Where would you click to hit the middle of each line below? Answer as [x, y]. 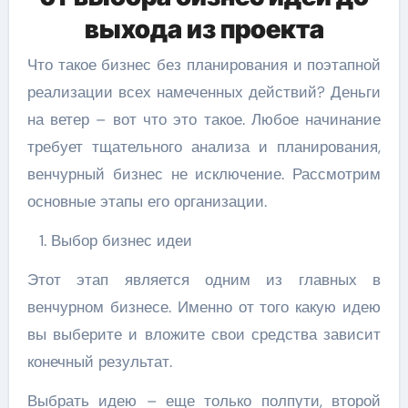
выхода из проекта [204, 29]
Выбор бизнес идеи [121, 241]
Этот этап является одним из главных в [204, 280]
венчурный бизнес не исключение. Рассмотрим [204, 174]
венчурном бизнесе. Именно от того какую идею [204, 307]
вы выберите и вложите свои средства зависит [204, 335]
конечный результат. [99, 362]
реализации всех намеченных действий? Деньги [204, 92]
